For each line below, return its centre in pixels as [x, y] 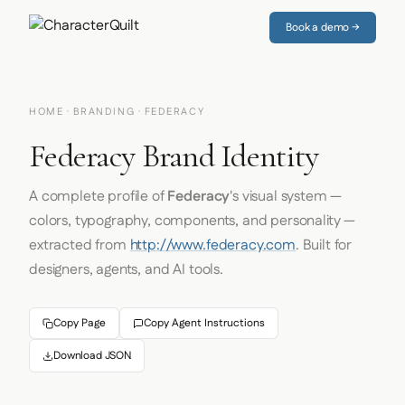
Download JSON [92, 356]
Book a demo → [323, 27]
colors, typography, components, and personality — [193, 221]
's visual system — [286, 197]
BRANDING [104, 112]
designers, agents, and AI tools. [126, 270]
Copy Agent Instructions [204, 323]
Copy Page [80, 323]
